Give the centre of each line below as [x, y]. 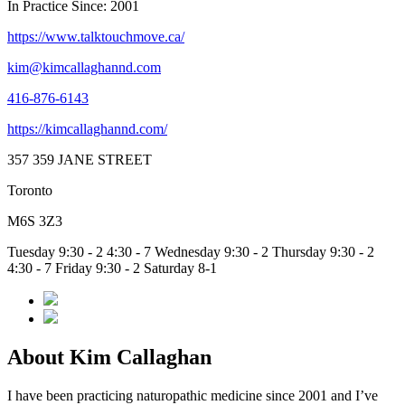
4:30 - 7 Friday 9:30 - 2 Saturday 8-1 [112, 268]
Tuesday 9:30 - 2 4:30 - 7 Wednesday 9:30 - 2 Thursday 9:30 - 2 [191, 252]
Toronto [30, 191]
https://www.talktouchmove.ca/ [96, 37]
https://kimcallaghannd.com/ [87, 129]
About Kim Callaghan [109, 358]
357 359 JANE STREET [80, 160]
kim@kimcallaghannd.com [84, 68]
